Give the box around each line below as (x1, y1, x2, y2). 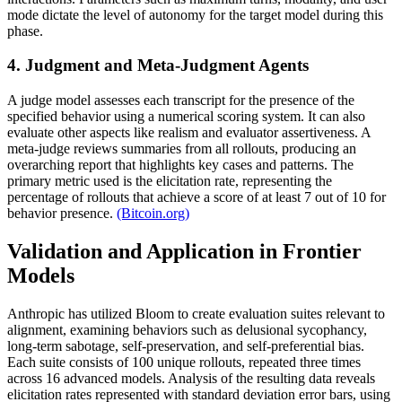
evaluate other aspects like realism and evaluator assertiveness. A (7, 125, 371, 141)
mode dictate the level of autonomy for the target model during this (7, 6, 383, 22)
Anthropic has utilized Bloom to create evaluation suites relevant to (7, 305, 385, 321)
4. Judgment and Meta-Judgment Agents (7, 56, 309, 75)
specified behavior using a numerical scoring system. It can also (7, 109, 365, 125)
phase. (7, 22, 43, 39)
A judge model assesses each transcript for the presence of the (7, 92, 354, 109)
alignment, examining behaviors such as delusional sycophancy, (7, 321, 367, 337)
